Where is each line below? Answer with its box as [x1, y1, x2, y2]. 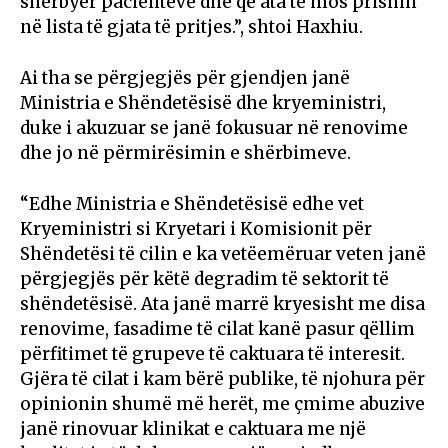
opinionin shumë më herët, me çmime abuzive [20, 392, 425, 415]
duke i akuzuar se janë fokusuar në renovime [20, 116, 408, 139]
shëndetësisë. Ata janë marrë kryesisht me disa [20, 292, 425, 315]
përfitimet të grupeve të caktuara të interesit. [20, 342, 405, 365]
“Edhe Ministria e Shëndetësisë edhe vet [20, 192, 364, 215]
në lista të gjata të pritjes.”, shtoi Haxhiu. [20, 15, 363, 38]
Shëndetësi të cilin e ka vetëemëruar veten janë [20, 242, 426, 265]
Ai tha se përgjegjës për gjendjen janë [20, 66, 350, 89]
